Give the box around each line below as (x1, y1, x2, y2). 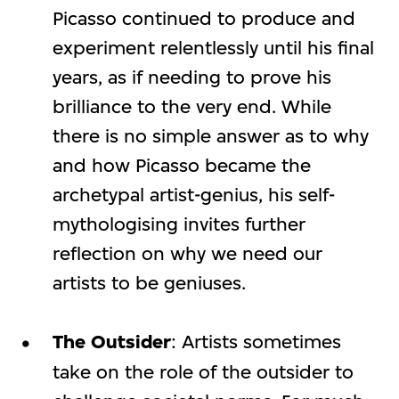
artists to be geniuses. (52, 271, 246, 294)
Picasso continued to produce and (52, 6, 355, 29)
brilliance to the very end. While (52, 94, 331, 118)
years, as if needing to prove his (52, 65, 331, 88)
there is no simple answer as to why (52, 124, 369, 147)
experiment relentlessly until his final (52, 36, 374, 59)
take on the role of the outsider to (52, 360, 354, 383)
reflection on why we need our (52, 241, 322, 265)
